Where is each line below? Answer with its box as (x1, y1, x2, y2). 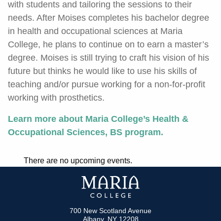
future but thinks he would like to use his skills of (8, 66, 197, 76)
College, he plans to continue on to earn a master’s (8, 39, 209, 49)
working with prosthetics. (8, 93, 105, 103)
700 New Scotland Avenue (70, 207, 151, 215)
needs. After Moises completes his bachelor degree (8, 13, 209, 23)
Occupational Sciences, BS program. (8, 127, 163, 137)
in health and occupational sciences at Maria (8, 26, 183, 36)
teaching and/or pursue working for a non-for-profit (8, 79, 205, 89)
